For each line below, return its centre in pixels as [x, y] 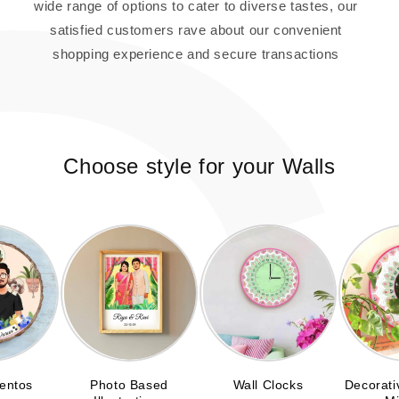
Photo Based [129, 385]
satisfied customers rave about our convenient [195, 30]
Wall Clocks [268, 385]
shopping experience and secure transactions [196, 54]
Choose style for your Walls [199, 167]
